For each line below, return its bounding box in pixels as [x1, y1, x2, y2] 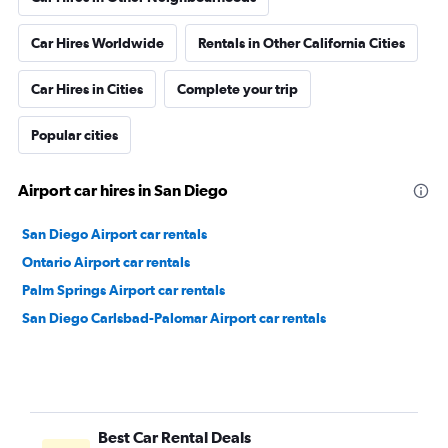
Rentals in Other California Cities [198, 35, 405, 51]
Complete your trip [177, 81, 298, 97]
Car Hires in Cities [31, 81, 143, 97]
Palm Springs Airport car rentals [22, 282, 225, 298]
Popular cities [31, 127, 118, 143]
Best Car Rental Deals [98, 428, 251, 446]
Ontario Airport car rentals [22, 254, 190, 270]
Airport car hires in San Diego [18, 181, 228, 199]
